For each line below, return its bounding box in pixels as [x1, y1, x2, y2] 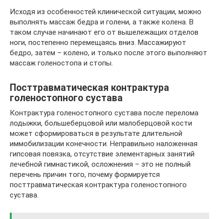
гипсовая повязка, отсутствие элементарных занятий [10, 150, 195, 158]
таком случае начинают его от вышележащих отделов [10, 28, 198, 37]
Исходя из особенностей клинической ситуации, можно [10, 7, 201, 16]
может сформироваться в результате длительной [10, 129, 182, 138]
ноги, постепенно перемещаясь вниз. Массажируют [10, 38, 186, 47]
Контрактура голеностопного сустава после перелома [10, 109, 198, 117]
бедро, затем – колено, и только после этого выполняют [10, 48, 207, 57]
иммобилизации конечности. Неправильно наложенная [10, 139, 197, 148]
